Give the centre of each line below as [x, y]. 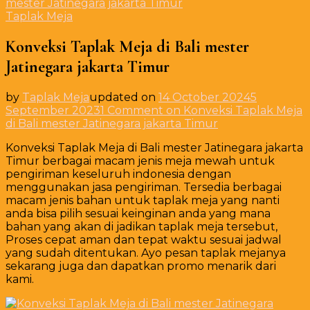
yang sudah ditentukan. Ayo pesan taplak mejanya [146, 253]
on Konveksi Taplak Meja [233, 110]
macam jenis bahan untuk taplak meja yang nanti [143, 200]
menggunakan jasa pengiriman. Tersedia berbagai [144, 187]
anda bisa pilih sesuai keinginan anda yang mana [138, 213]
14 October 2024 [204, 97]
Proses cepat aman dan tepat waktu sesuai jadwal [144, 239]
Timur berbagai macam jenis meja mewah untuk [140, 161]
